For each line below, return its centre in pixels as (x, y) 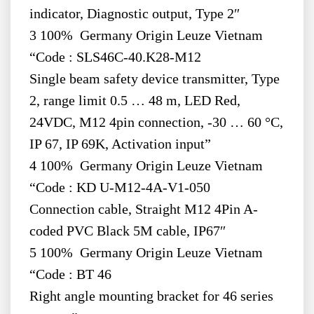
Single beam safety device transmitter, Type (154, 79)
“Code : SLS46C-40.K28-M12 (115, 57)
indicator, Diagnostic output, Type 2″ (134, 14)
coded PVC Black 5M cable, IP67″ (127, 231)
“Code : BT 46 (70, 275)
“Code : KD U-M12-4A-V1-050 (120, 188)
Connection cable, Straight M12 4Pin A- (143, 210)
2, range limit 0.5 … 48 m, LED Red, (135, 101)
